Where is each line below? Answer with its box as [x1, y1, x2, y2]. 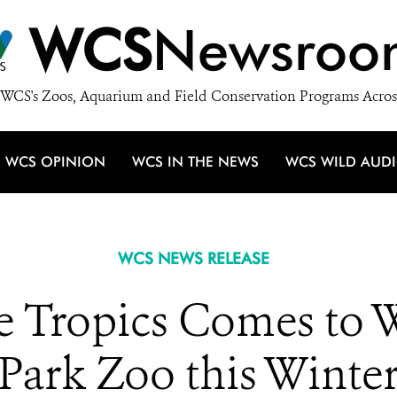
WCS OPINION [5, 153, 105, 170]
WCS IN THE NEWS [132, 153, 259, 170]
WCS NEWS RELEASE [117, 249, 269, 268]
